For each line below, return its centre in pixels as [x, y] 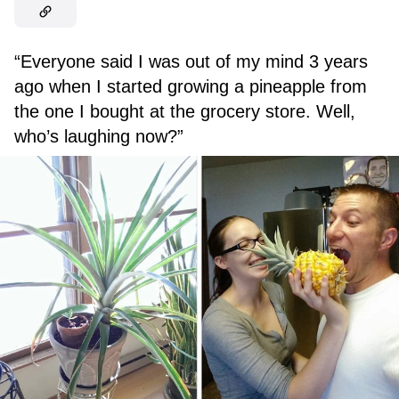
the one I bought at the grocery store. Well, [185, 112]
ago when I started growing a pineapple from [191, 87]
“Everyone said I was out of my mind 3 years [191, 62]
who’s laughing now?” [99, 137]
